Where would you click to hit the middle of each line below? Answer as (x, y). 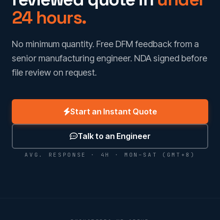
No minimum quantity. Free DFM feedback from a (105, 44)
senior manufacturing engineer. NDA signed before (110, 58)
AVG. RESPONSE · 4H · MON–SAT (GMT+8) (110, 154)
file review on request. (54, 72)
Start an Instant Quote (113, 111)
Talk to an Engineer (114, 136)
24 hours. (49, 17)
